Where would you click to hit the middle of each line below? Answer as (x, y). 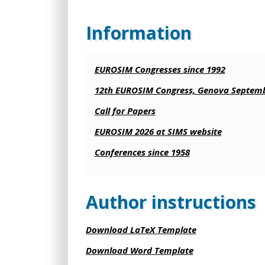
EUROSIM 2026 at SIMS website (158, 131)
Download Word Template (139, 250)
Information (138, 33)
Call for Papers (125, 111)
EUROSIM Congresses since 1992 (160, 69)
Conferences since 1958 (142, 152)
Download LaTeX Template (141, 230)
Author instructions (171, 202)
